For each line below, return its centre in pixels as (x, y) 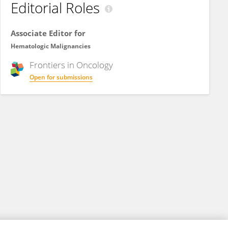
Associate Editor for (48, 33)
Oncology (95, 65)
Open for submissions (61, 77)
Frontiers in (53, 65)
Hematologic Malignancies (51, 46)
